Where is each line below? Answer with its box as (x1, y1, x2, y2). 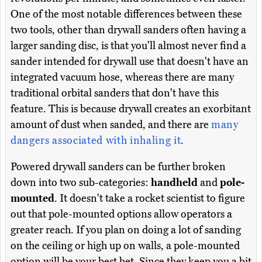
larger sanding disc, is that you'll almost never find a (11, 39, 246, 52)
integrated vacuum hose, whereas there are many (11, 70, 234, 84)
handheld (151, 175, 198, 189)
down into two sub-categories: (11, 175, 151, 189)
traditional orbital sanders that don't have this (11, 86, 219, 99)
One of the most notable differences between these (11, 7, 242, 20)
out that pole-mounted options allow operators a (11, 207, 232, 220)
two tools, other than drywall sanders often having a (11, 23, 246, 36)
